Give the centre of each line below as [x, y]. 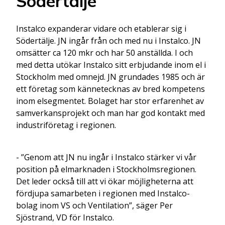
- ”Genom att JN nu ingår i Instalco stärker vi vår [106, 157]
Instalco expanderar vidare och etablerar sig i [101, 28]
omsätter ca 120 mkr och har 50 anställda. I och [104, 52]
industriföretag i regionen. [66, 125]
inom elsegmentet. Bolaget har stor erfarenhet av [110, 101]
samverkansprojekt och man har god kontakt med [110, 113]
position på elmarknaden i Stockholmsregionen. [106, 169]
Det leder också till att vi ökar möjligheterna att [105, 181]
